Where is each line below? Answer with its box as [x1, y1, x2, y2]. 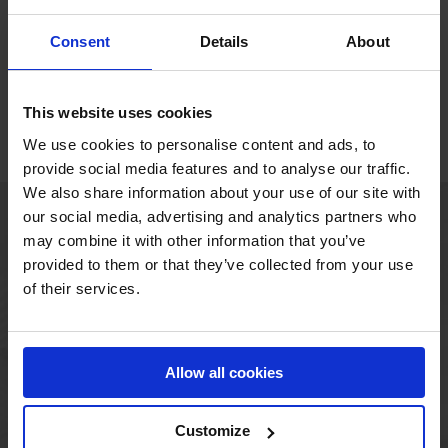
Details [199, 33, 249, 50]
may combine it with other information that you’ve [23, 231, 366, 249]
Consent [50, 33, 110, 50]
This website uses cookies [23, 104, 213, 121]
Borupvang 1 [183, 271, 265, 290]
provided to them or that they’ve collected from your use [23, 255, 413, 273]
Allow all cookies [165, 363, 283, 381]
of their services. [23, 279, 140, 297]
